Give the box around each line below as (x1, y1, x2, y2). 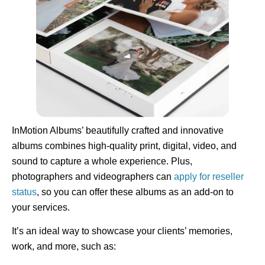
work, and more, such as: (12, 241, 116, 252)
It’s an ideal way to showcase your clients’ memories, (12, 226, 232, 237)
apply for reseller (174, 171, 244, 182)
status (12, 186, 37, 197)
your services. (12, 202, 70, 212)
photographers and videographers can (12, 171, 174, 182)
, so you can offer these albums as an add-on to (37, 186, 234, 197)
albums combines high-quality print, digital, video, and (12, 140, 237, 151)
